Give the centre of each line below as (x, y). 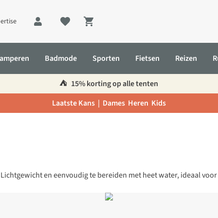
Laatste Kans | (77, 103)
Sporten (106, 58)
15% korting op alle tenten (114, 84)
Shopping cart (116, 27)
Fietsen (147, 58)
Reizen (186, 58)
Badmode (61, 58)
